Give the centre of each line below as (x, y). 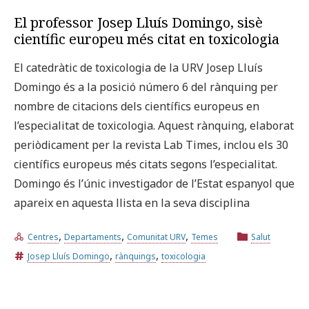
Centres (43, 237)
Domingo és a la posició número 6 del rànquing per (146, 87)
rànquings (136, 256)
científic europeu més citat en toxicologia (147, 39)
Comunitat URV (156, 237)
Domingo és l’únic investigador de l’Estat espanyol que (154, 183)
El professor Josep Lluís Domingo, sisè (138, 22)
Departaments (93, 237)
